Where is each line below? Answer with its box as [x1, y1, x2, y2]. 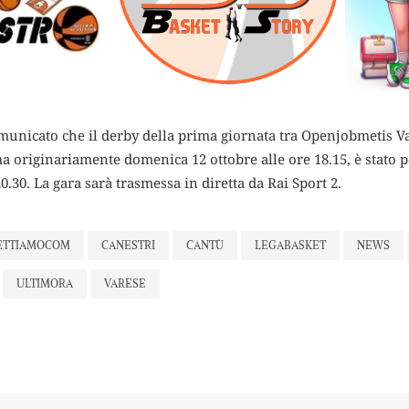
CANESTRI [101, 237, 155, 252]
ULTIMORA [16, 276, 73, 290]
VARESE [104, 276, 146, 290]
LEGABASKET [255, 237, 326, 252]
